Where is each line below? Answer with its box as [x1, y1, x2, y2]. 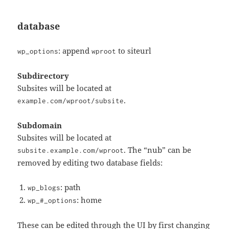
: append [58, 45, 92, 56]
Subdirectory [17, 71, 70, 81]
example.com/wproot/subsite [17, 97, 124, 105]
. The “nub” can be [124, 145, 192, 155]
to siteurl [116, 45, 152, 56]
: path [60, 182, 81, 193]
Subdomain [17, 120, 62, 131]
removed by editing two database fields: [17, 157, 163, 168]
